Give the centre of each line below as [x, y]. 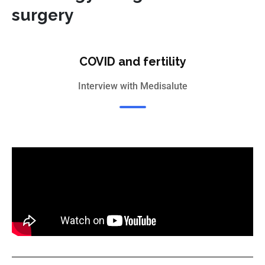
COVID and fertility [132, 62]
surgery [43, 15]
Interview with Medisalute [132, 86]
